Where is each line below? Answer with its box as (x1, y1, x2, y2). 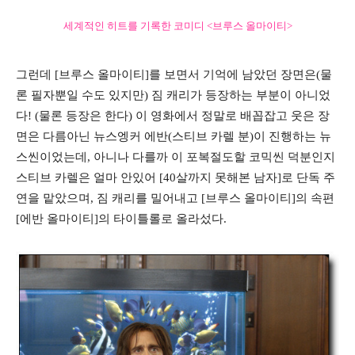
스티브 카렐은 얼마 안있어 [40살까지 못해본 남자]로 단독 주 (16, 170, 335, 184)
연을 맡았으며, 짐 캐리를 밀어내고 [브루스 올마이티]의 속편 (16, 191, 334, 204)
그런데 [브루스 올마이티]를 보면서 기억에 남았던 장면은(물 (16, 67, 332, 81)
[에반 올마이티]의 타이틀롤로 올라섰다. (16, 212, 227, 225)
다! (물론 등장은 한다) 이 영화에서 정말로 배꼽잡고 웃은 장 (16, 109, 330, 122)
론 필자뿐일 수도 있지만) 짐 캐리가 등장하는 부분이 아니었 (16, 88, 330, 101)
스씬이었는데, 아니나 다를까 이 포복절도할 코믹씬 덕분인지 (16, 150, 335, 163)
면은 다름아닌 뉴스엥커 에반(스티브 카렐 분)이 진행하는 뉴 (16, 129, 331, 143)
